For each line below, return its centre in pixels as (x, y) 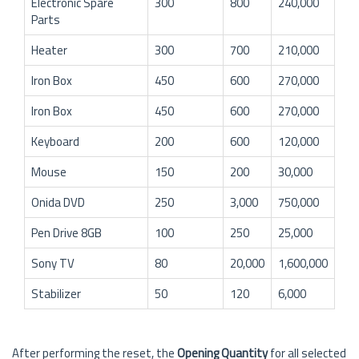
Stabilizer (56, 293)
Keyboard (55, 141)
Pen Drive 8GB (67, 232)
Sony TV (53, 263)
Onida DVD (58, 202)
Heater (49, 50)
